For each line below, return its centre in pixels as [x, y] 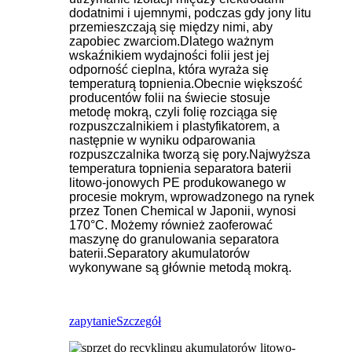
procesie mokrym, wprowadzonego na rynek [192, 196]
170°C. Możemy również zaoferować [171, 225]
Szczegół [139, 321]
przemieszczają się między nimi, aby [171, 27]
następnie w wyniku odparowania [162, 140]
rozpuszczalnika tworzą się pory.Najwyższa [190, 154]
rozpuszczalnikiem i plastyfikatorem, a [174, 126]
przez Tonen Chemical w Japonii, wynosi [183, 211]
